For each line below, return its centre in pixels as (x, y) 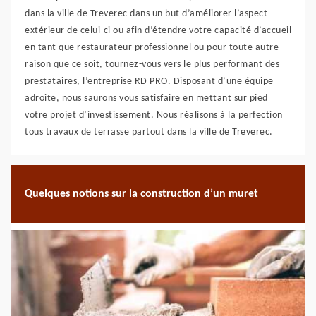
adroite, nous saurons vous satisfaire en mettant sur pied (146, 98)
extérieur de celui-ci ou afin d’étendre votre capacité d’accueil (158, 31)
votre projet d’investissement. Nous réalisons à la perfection (154, 115)
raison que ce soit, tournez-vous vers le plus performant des (152, 65)
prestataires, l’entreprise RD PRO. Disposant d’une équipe (149, 81)
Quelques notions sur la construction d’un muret (141, 194)
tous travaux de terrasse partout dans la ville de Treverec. (149, 132)
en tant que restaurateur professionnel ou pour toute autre (152, 48)
